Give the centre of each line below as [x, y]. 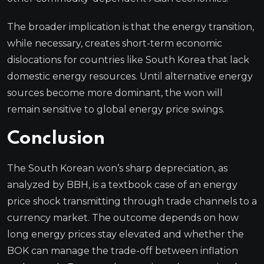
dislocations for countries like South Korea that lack [128, 60]
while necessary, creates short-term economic [115, 43]
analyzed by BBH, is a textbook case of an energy [122, 184]
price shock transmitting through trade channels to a [132, 201]
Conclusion [56, 138]
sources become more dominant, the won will [115, 93]
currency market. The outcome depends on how [123, 217]
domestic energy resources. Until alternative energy [130, 76]
